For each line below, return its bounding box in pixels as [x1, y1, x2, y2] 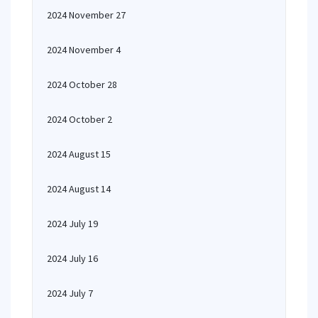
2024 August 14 [47, 182, 111, 195]
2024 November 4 [47, 43, 121, 56]
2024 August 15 [47, 148, 111, 160]
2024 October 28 [47, 78, 117, 91]
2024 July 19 [47, 217, 98, 230]
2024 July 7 [47, 287, 93, 300]
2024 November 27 [47, 9, 126, 21]
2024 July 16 [47, 252, 98, 265]
